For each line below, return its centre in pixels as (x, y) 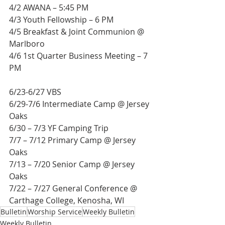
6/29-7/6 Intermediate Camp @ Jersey (80, 104)
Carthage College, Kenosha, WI (67, 200)
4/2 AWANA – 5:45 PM (49, 8)
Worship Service (55, 212)
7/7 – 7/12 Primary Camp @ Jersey (73, 140)
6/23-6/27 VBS (35, 92)
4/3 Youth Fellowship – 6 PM (61, 20)
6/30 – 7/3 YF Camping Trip (59, 128)
